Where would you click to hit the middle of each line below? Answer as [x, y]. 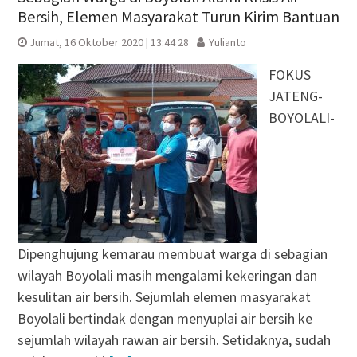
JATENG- [295, 96]
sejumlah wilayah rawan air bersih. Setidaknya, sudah [174, 340]
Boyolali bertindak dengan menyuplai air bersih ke [165, 319]
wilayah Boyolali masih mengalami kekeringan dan [167, 276]
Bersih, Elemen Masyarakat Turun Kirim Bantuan [178, 17]
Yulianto [227, 43]
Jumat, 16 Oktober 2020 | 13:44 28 [109, 43]
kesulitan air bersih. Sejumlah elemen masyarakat [164, 297]
